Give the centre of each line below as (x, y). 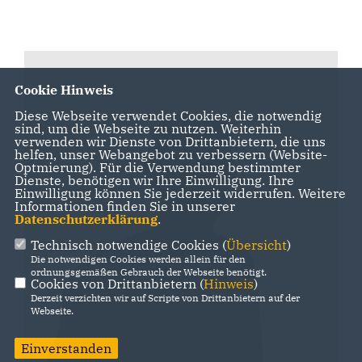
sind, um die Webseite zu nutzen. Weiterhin (147, 129)
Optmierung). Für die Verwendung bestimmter (157, 168)
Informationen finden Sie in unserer (124, 206)
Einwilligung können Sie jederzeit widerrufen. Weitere (180, 194)
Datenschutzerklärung (86, 219)
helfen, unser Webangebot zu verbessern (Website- (170, 155)
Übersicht (256, 245)
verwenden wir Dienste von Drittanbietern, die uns (170, 142)
